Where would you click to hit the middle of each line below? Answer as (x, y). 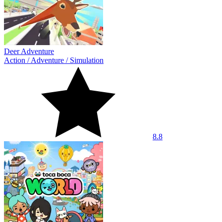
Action (15, 60)
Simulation (87, 60)
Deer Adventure (29, 52)
